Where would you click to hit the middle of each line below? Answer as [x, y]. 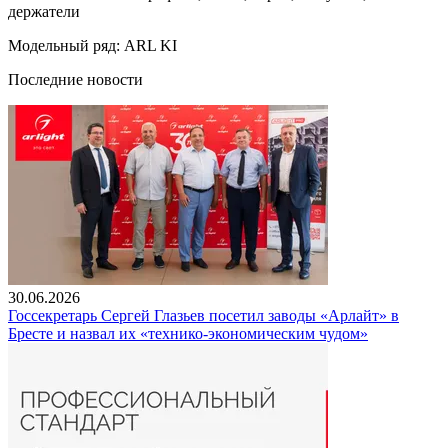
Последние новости [75, 79]
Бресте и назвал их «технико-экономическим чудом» [188, 333]
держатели [44, 11]
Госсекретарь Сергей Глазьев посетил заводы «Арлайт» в [203, 315]
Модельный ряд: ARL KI [92, 45]
